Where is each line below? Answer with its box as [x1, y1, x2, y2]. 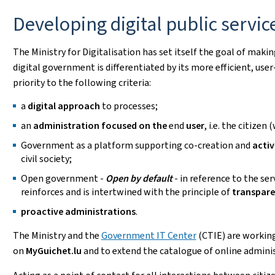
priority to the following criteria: [12, 76, 151, 89]
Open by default [105, 172, 174, 185]
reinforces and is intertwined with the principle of [20, 185, 232, 198]
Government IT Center [101, 229, 196, 242]
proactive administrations [20, 205, 136, 218]
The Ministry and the [12, 229, 101, 242]
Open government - [20, 172, 106, 185]
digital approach [27, 99, 102, 112]
